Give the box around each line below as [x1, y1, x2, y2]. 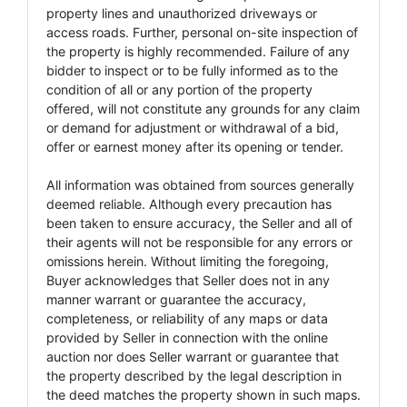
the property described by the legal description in [46, 367, 342, 383]
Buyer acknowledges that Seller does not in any [46, 272, 330, 288]
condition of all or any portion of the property [46, 81, 313, 97]
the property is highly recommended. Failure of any [46, 43, 350, 59]
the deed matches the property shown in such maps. [46, 386, 361, 402]
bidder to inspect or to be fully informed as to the [46, 62, 338, 78]
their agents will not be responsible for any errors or [46, 233, 352, 250]
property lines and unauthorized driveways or [46, 5, 317, 21]
